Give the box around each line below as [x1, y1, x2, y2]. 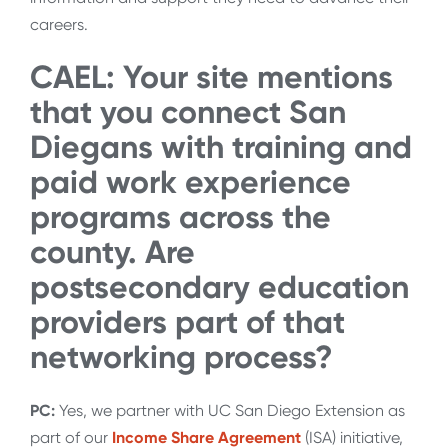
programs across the [30, 197, 331, 236]
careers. [30, 14, 92, 34]
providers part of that [30, 302, 345, 341]
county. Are [30, 232, 195, 271]
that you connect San [30, 92, 346, 131]
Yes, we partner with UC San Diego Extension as [55, 401, 405, 421]
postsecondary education [30, 267, 409, 306]
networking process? [30, 337, 333, 376]
